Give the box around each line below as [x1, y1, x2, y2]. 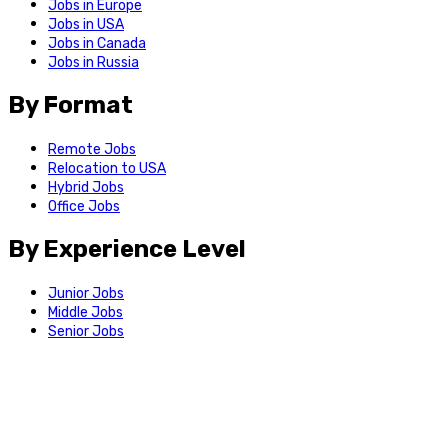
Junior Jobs [48, 284, 124, 302]
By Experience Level [8, 234, 246, 263]
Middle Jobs [48, 303, 123, 321]
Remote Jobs [48, 141, 136, 159]
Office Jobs [48, 198, 120, 216]
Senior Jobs [48, 322, 124, 340]
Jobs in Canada [48, 35, 146, 53]
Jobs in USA [48, 16, 124, 34]
